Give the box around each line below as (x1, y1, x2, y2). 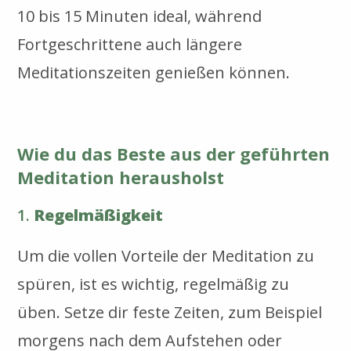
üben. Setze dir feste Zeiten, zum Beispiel (17, 301, 323, 323)
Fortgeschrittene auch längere (17, 33, 243, 55)
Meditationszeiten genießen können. (17, 61, 291, 83)
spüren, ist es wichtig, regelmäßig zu (17, 273, 290, 295)
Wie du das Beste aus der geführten (17, 141, 331, 165)
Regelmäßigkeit (34, 204, 164, 226)
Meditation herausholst (17, 165, 225, 189)
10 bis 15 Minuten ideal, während (17, 5, 262, 27)
